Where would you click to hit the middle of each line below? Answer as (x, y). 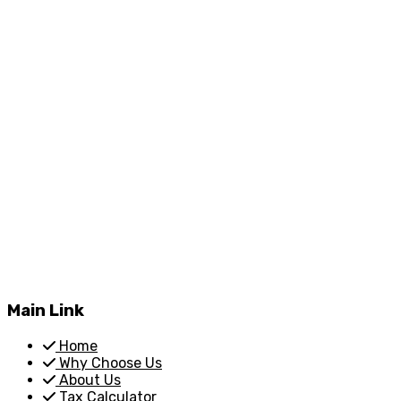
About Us (90, 380)
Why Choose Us (111, 363)
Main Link (46, 310)
